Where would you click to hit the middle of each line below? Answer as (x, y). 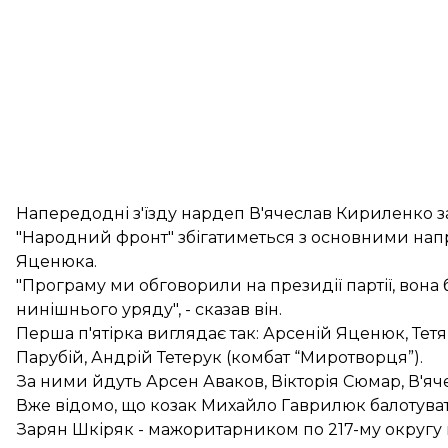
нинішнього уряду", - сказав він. (149, 309)
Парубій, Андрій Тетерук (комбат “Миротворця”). (219, 357)
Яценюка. (56, 261)
